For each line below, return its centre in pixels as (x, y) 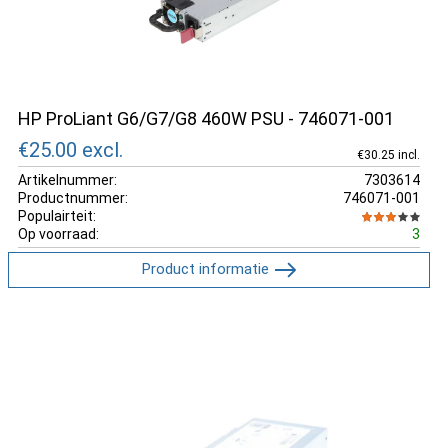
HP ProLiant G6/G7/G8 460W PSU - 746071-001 (206, 118)
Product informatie (205, 268)
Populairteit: (57, 215)
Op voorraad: (58, 233)
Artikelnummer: (67, 179)
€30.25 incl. (388, 154)
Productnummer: (73, 197)
